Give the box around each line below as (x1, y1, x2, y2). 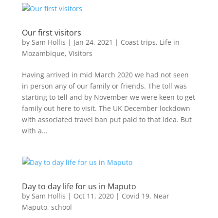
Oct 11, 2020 (73, 191, 114, 200)
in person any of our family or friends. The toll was (21, 81, 187, 91)
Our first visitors (21, 27, 81, 38)
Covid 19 (121, 191, 149, 200)
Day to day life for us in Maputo (21, 181, 136, 192)
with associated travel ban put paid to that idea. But (21, 115, 192, 124)
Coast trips (120, 37, 156, 47)
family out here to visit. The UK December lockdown (21, 104, 190, 113)
